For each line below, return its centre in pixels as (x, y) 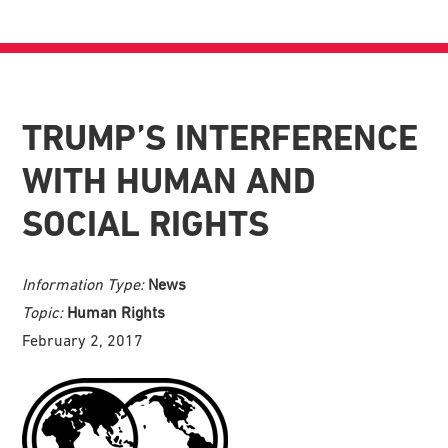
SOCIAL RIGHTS (146, 223)
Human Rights (116, 311)
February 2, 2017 (83, 339)
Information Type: (85, 283)
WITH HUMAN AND (169, 180)
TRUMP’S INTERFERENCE (220, 137)
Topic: (45, 311)
